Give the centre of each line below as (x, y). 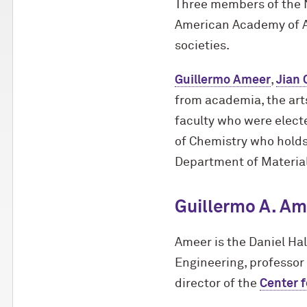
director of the (217, 284)
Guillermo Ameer (222, 80)
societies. (202, 46)
